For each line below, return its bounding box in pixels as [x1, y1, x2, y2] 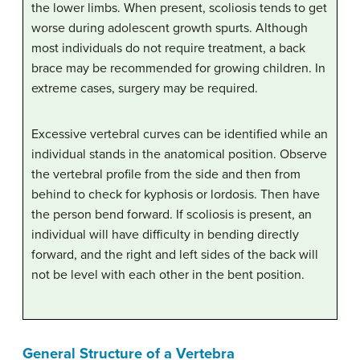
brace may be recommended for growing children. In [31, 59, 325, 76]
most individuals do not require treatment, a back [31, 39, 305, 56]
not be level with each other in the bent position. [31, 266, 305, 283]
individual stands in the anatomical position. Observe [31, 145, 327, 162]
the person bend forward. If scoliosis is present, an [31, 206, 312, 223]
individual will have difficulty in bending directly [31, 226, 299, 243]
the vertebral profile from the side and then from [31, 166, 301, 182]
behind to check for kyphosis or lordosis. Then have [31, 186, 320, 202]
